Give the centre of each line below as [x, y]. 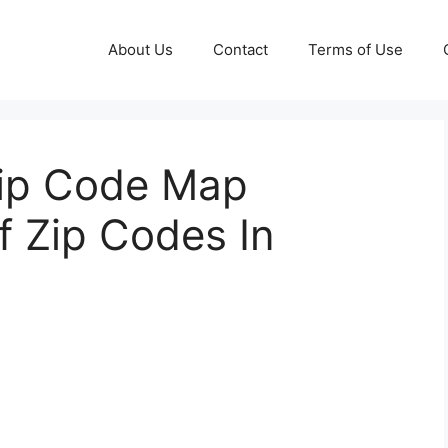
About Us [140, 49]
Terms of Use [355, 49]
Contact [240, 49]
